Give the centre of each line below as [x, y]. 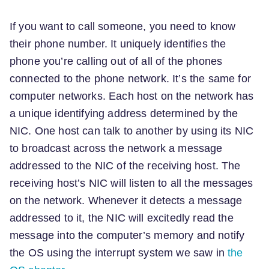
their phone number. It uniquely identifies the [118, 44]
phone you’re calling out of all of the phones [116, 62]
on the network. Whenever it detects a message [126, 201]
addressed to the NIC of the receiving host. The [125, 166]
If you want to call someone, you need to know [123, 27]
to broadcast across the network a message [116, 149]
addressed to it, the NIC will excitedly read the [122, 218]
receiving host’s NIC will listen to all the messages [131, 183]
